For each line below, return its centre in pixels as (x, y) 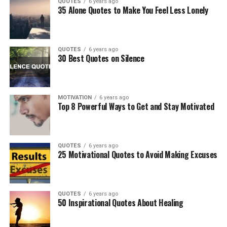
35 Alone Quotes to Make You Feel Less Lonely (133, 10)
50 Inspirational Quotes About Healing (120, 203)
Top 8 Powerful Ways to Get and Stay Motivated (136, 106)
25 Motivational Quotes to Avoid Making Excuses (137, 155)
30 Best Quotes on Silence (101, 58)
